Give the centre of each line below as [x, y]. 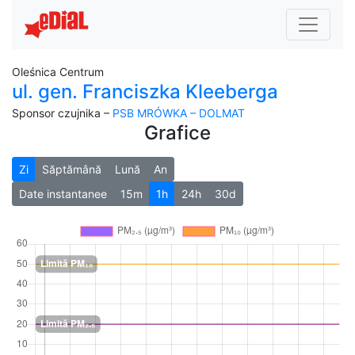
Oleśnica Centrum [58, 72]
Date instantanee [63, 194]
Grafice [177, 133]
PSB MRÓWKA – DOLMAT [179, 113]
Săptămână [72, 169]
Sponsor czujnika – [62, 113]
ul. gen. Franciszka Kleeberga [145, 92]
